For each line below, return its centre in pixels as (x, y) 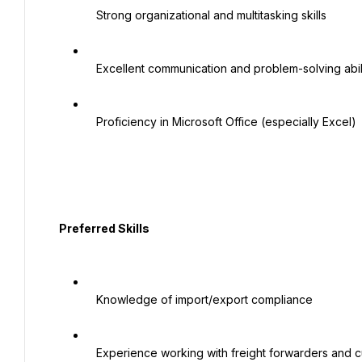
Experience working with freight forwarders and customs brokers (91, 353)
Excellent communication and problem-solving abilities (91, 68)
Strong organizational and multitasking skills (91, 15)
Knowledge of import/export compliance (91, 299)
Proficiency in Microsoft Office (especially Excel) (91, 122)
